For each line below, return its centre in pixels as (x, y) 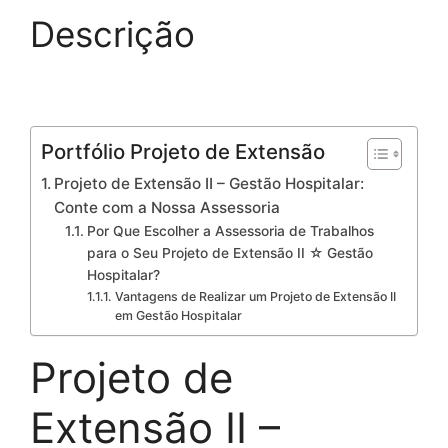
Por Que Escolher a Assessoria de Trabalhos (230, 230)
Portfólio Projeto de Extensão (183, 151)
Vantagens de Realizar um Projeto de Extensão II (255, 296)
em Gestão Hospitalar (178, 315)
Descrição (112, 34)
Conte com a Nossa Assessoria (167, 207)
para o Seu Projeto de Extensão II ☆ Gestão (229, 252)
